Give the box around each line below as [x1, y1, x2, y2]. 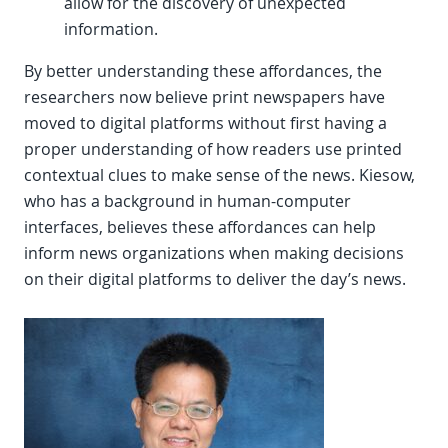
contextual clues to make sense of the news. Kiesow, [24, 164, 415, 187]
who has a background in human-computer [24, 190, 351, 213]
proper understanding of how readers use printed [24, 138, 402, 161]
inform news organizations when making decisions [24, 242, 404, 265]
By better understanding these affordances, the [24, 60, 382, 83]
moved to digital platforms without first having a [24, 112, 387, 135]
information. [64, 18, 158, 41]
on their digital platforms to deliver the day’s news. [24, 268, 406, 291]
